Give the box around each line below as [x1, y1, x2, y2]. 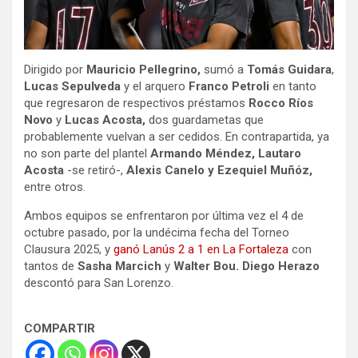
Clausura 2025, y [24, 242, 113, 257]
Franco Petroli [189, 79, 269, 94]
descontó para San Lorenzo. [24, 276, 173, 291]
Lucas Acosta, [65, 113, 149, 128]
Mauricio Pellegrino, [86, 62, 201, 78]
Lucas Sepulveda [24, 79, 121, 94]
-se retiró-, [67, 163, 123, 178]
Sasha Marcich [78, 259, 165, 274]
